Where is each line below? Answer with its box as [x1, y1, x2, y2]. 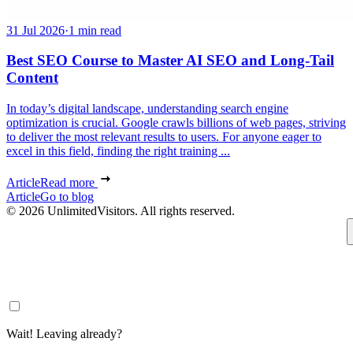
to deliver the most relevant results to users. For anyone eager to [6, 130, 321, 144]
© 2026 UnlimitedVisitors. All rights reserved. [6, 204, 235, 218]
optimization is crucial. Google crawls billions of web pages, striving [6, 116, 346, 130]
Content [6, 69, 58, 87]
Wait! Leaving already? [6, 327, 122, 341]
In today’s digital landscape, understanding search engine [6, 102, 288, 116]
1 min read [69, 23, 121, 37]
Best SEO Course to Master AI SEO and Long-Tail [6, 52, 334, 69]
